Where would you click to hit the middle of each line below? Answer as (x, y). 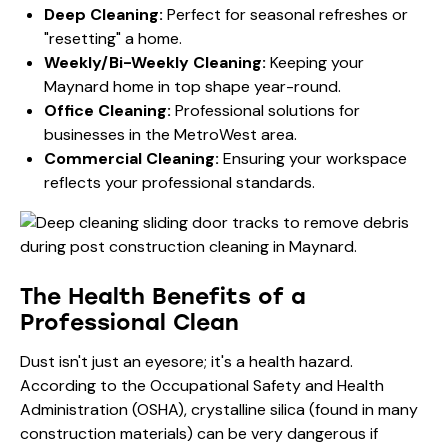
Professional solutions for (265, 110)
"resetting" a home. (113, 38)
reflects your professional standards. (179, 182)
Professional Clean (129, 322)
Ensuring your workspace (313, 158)
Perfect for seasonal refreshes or (285, 14)
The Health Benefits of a (163, 296)
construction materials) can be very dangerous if (199, 433)
